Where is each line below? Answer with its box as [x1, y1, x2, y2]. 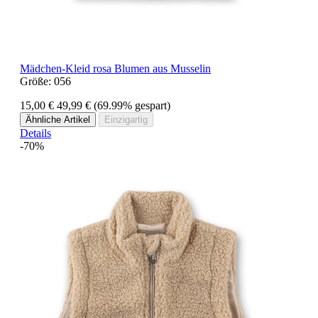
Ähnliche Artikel [26, 114, 90, 125]
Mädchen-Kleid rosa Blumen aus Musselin [20, 62, 211, 75]
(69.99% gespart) [94, 99, 170, 111]
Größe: [20, 75, 54, 87]
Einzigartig [104, 114, 148, 125]
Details [20, 126, 51, 139]
